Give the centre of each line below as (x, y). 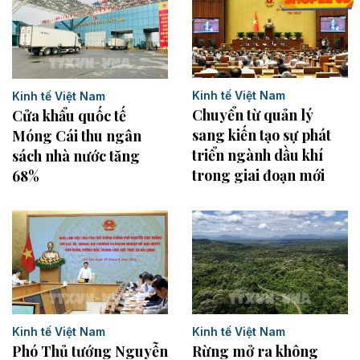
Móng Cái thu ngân (77, 135)
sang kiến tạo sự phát (262, 135)
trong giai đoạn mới (258, 176)
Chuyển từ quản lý (252, 115)
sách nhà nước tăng (76, 155)
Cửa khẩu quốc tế (69, 115)
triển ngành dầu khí (258, 155)
